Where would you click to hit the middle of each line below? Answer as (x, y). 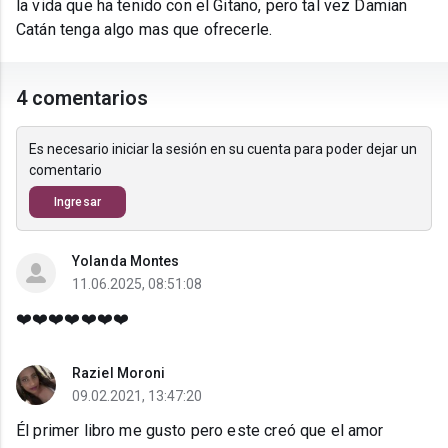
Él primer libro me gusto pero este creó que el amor (200, 431)
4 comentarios (82, 98)
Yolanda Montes (126, 261)
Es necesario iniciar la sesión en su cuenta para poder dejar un (223, 149)
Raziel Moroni (119, 373)
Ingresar (77, 202)
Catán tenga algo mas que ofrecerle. (144, 30)
